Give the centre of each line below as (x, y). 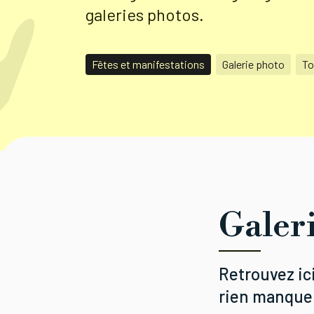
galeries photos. (145, 14)
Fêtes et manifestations (148, 64)
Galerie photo (253, 64)
